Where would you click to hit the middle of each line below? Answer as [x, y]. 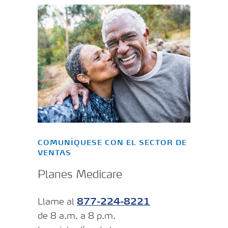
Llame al [57, 202]
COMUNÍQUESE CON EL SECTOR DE [112, 143]
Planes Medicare [80, 175]
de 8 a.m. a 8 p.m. [77, 217]
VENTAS [54, 153]
